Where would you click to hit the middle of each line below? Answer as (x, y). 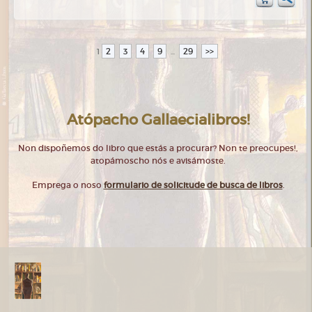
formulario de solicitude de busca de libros (193, 185)
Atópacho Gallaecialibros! (158, 120)
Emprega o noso (68, 185)
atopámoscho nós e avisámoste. (158, 161)
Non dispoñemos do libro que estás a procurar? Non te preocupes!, (158, 148)
